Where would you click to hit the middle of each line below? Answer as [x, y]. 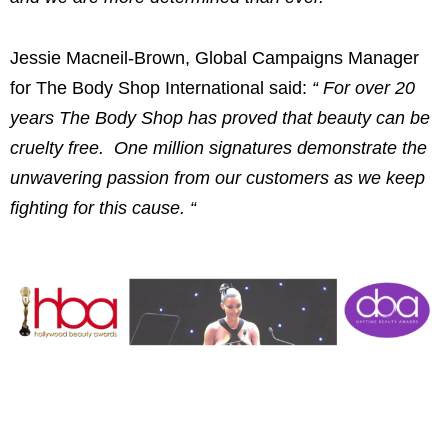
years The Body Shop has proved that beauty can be [220, 118]
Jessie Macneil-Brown [97, 58]
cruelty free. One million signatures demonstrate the [218, 148]
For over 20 [369, 88]
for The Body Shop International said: [161, 88]
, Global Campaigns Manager [302, 58]
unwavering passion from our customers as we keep [217, 178]
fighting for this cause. [97, 208]
